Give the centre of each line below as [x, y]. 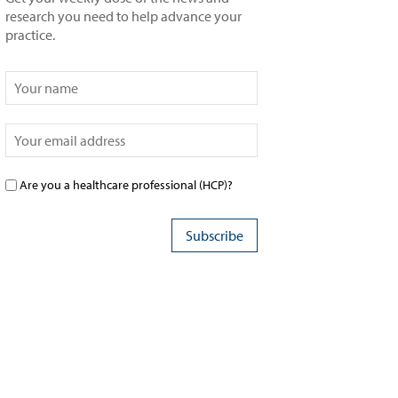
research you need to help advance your [123, 16]
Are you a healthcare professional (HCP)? [126, 185]
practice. [30, 35]
